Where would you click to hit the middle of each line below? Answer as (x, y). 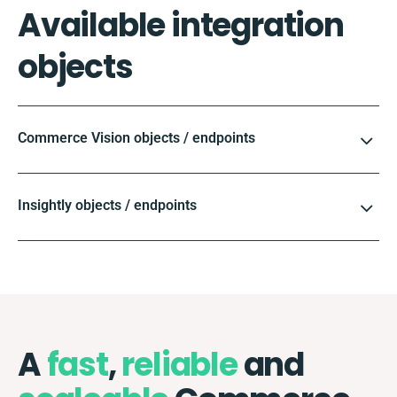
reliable (179, 364)
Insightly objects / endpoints (107, 205)
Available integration (181, 25)
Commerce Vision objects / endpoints (136, 137)
